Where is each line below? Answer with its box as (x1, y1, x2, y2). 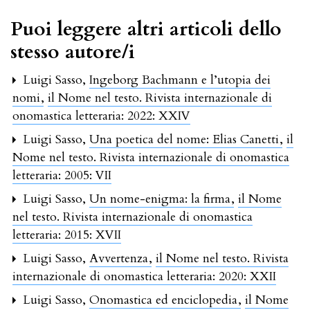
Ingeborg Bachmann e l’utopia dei (89, 71, 271, 88)
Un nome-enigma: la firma (89, 190, 234, 207)
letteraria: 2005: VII (12, 167, 111, 183)
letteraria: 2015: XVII (12, 226, 121, 243)
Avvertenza (89, 250, 152, 266)
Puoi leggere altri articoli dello (10, 15, 282, 42)
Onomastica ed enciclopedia (89, 291, 241, 308)
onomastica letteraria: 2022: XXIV (12, 107, 190, 124)
